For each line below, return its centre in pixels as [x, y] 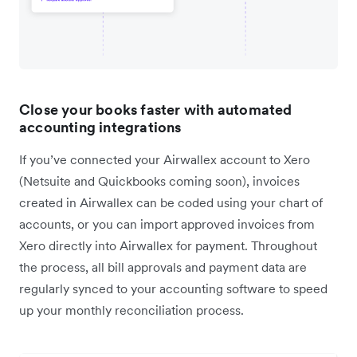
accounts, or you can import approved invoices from [167, 224]
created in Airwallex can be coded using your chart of [171, 202]
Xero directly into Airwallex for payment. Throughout [168, 245]
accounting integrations [100, 127]
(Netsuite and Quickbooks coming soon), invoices [159, 180]
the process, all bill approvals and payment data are [163, 267]
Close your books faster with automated [156, 109]
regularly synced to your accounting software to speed [173, 288]
